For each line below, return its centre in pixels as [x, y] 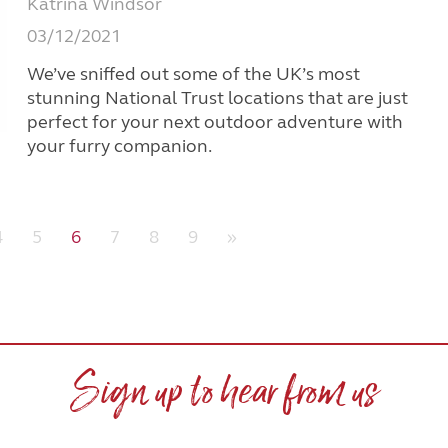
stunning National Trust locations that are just [218, 98]
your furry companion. [120, 146]
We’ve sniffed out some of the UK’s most [194, 74]
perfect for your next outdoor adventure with [215, 122]
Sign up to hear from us [224, 396]
